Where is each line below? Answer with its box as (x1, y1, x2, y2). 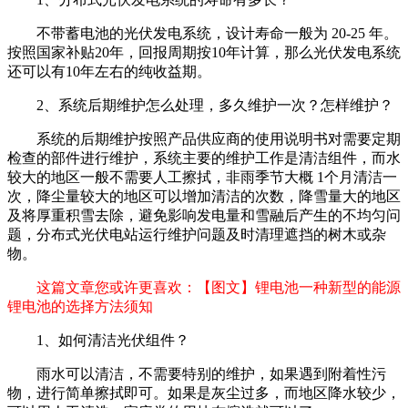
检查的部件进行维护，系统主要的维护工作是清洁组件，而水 (7, 150, 401, 166)
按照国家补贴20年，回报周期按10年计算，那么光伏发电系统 (7, 45, 401, 60)
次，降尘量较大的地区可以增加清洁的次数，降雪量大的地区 (7, 189, 401, 204)
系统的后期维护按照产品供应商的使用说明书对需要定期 (36, 131, 401, 147)
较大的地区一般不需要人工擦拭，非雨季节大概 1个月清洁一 (7, 169, 397, 185)
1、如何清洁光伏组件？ (36, 332, 189, 348)
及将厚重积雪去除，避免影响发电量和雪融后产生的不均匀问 (7, 208, 401, 223)
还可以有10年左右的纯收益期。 (7, 64, 211, 79)
